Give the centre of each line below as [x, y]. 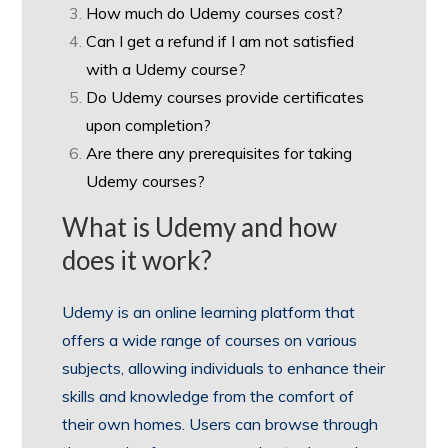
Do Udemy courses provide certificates [225, 96]
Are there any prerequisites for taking [219, 152]
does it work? [137, 259]
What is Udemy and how [200, 226]
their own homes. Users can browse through [220, 423]
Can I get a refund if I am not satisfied [220, 40]
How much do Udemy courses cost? [215, 12]
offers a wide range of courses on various [210, 339]
